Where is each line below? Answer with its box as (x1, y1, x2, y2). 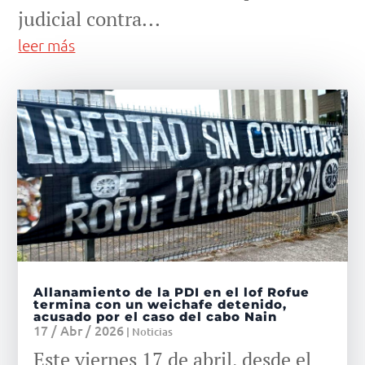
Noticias (132, 324, 174, 340)
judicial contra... (18, 6, 161, 33)
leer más (18, 35, 76, 55)
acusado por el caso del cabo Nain (33, 309, 278, 325)
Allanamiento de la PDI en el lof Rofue (33, 284, 310, 301)
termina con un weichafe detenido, (33, 297, 288, 313)
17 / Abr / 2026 (33, 321, 125, 340)
